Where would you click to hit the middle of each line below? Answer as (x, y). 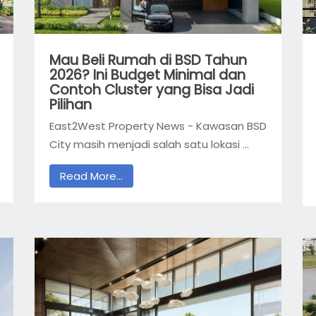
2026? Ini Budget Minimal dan (147, 75)
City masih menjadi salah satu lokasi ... (149, 145)
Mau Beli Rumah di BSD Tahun (148, 60)
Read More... (91, 176)
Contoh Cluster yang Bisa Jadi (151, 90)
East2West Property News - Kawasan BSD (158, 126)
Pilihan (70, 104)
